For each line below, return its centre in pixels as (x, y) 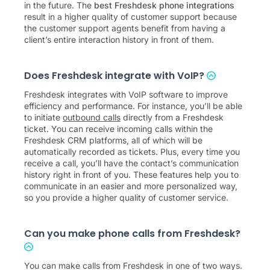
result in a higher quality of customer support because (130, 17)
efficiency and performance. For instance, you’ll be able (133, 106)
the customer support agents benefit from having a (125, 28)
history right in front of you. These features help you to (131, 175)
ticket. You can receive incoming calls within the (118, 129)
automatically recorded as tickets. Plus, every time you (132, 152)
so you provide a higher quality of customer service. (126, 198)
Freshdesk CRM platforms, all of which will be (113, 140)
